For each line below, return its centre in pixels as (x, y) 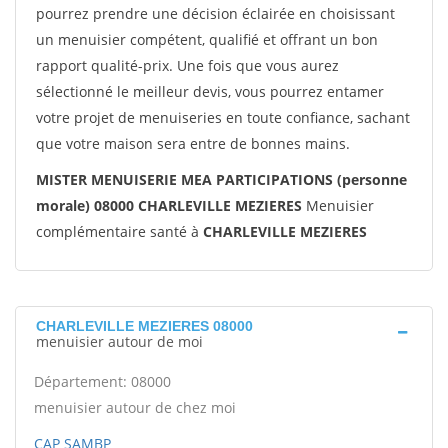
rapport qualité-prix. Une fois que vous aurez (187, 65)
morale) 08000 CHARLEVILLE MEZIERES (169, 205)
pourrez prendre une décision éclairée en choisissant (215, 13)
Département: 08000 (102, 381)
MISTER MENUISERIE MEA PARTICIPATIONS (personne (221, 179)
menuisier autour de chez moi (135, 407)
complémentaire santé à (119, 231)
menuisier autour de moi (119, 341)
